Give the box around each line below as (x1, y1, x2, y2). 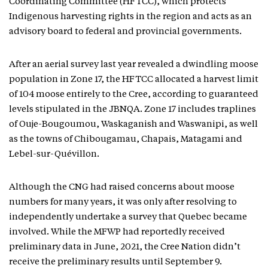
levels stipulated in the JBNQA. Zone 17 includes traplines (9, 105, 256, 114)
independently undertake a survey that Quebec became (9, 213, 247, 222)
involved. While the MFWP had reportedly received (9, 228, 225, 237)
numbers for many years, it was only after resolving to (9, 198, 237, 207)
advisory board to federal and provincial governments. (9, 28, 243, 36)
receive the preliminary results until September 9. (9, 258, 224, 267)
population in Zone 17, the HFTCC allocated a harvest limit (9, 75, 258, 84)
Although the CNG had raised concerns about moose (9, 183, 234, 192)
